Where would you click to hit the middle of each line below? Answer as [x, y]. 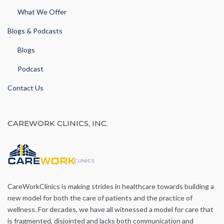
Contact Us [25, 88]
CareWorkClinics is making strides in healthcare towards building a [111, 186]
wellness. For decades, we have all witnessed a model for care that [110, 209]
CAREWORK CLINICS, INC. [58, 123]
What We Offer [42, 12]
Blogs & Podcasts [35, 31]
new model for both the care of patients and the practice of [100, 198]
